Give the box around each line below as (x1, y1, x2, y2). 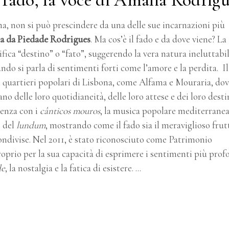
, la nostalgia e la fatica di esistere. (5, 162, 135, 174)
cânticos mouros (40, 104, 100, 117)
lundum (16, 119, 45, 131)
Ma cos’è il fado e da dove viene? (94, 33, 215, 45)
